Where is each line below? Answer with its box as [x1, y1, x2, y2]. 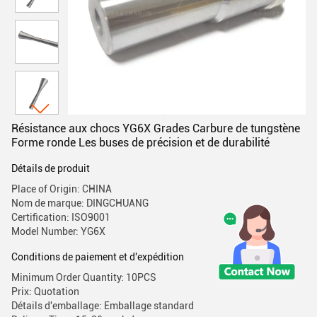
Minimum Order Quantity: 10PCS [11, 272, 156, 283]
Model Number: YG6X [11, 226, 105, 237]
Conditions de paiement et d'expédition [11, 251, 184, 263]
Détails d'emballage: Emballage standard [11, 300, 194, 311]
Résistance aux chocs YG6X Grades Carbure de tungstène [11, 122, 300, 135]
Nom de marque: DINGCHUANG [11, 197, 149, 209]
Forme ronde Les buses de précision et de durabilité [11, 136, 270, 149]
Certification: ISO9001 [11, 212, 110, 223]
